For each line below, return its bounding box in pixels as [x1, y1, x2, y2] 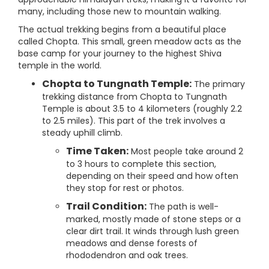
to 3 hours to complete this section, [66, 158, 216, 170]
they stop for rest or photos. [66, 182, 184, 194]
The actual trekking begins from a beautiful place [18, 23, 226, 35]
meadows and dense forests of [66, 237, 198, 249]
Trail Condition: [66, 199, 147, 213]
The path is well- [147, 201, 219, 213]
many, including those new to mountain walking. [18, 5, 221, 17]
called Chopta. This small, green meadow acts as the [18, 35, 241, 47]
